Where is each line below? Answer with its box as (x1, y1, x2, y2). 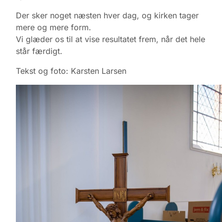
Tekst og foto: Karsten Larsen (16, 66, 126, 76)
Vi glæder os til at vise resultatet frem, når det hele (16, 34, 205, 45)
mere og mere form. (16, 22, 91, 33)
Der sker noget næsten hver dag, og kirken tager (16, 10, 199, 21)
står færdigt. (16, 46, 62, 56)
